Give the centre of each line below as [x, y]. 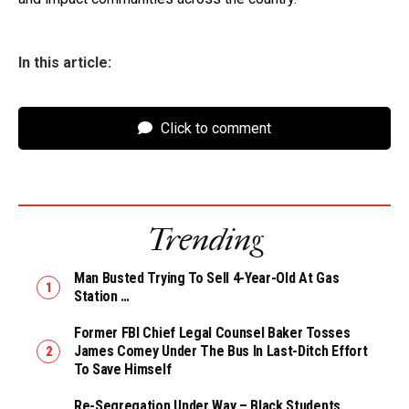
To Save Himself [123, 369]
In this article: [65, 62]
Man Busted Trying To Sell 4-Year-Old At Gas [207, 278]
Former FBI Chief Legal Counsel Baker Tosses [212, 332]
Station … [102, 296]
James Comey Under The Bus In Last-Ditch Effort [221, 351]
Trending [204, 240]
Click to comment [214, 128]
